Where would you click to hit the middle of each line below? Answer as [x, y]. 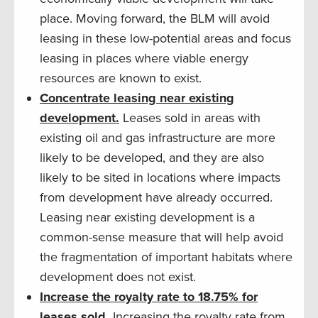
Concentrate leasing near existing [137, 98]
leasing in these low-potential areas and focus [165, 39]
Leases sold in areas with [190, 118]
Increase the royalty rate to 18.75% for [149, 297]
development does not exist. [118, 277]
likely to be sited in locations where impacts [160, 178]
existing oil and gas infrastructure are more [158, 138]
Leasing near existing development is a [147, 218]
